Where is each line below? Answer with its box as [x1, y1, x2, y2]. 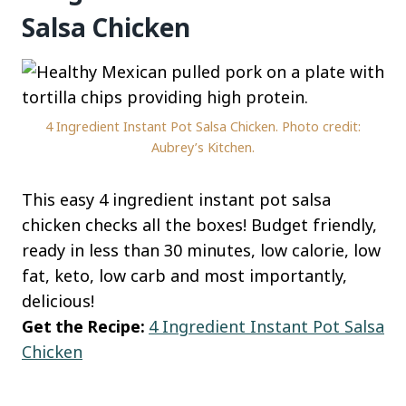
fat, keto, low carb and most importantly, [22, 264, 347, 286]
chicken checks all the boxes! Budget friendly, [22, 213, 377, 236]
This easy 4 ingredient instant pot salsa [22, 188, 331, 210]
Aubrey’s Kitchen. [151, 138, 255, 156]
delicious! [22, 289, 94, 312]
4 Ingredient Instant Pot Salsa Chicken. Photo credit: [45, 117, 361, 135]
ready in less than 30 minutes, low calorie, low [22, 238, 381, 261]
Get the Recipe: [22, 314, 149, 337]
